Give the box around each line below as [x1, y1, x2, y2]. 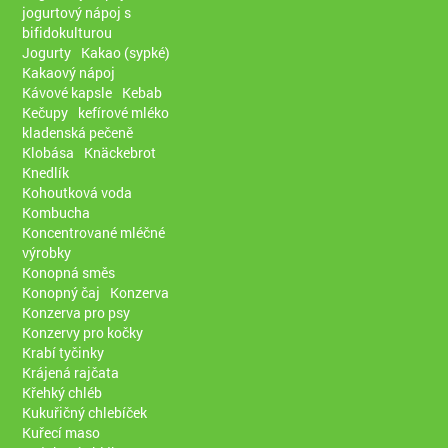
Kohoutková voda [22, 182, 133, 202]
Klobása [22, 142, 75, 162]
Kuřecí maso [22, 422, 101, 442]
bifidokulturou [22, 22, 113, 42]
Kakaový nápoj [22, 62, 116, 82]
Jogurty [22, 42, 72, 62]
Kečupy [22, 102, 69, 122]
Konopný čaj [22, 282, 101, 302]
